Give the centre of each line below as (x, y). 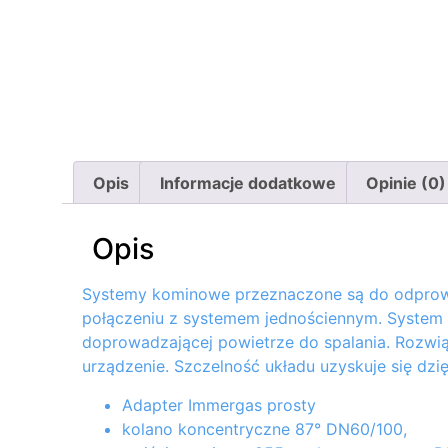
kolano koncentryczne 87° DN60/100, (264, 428)
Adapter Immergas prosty (219, 404)
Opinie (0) (405, 182)
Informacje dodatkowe (247, 182)
